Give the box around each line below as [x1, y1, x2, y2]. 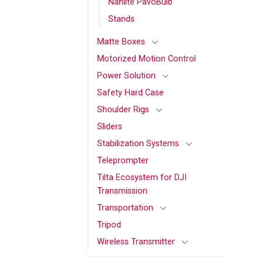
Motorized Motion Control [97, 53, 196, 64]
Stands [108, 13, 135, 24]
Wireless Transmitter [97, 236, 175, 247]
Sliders [97, 121, 122, 132]
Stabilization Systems [97, 138, 179, 149]
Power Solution [97, 70, 156, 81]
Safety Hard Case [97, 87, 164, 98]
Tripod [97, 219, 121, 230]
